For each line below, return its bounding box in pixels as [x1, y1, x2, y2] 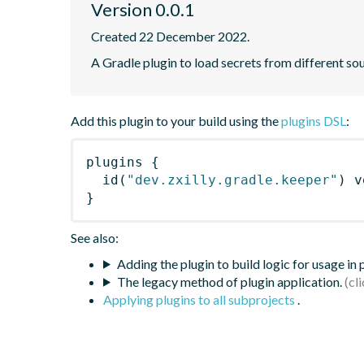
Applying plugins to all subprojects [103, 291, 297, 307]
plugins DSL [281, 112, 346, 128]
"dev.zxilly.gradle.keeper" [127, 171, 338, 188]
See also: [71, 229, 119, 245]
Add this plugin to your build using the [71, 112, 281, 128]
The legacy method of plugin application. [116, 273, 342, 289]
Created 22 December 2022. [91, 28, 249, 44]
